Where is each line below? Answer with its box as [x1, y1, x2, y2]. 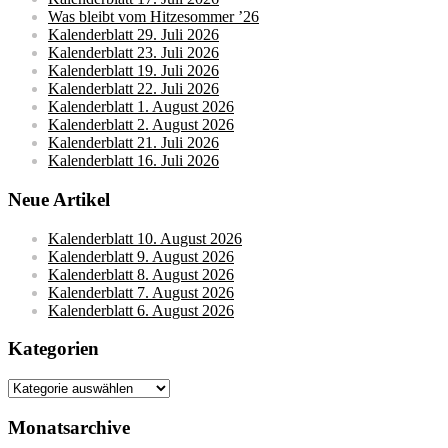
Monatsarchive [8, 416, 130, 438]
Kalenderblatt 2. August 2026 [48, 116, 234, 134]
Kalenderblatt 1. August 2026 [48, 98, 234, 116]
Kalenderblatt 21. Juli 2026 [48, 134, 219, 152]
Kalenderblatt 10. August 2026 [48, 229, 242, 247]
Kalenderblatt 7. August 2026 [48, 283, 234, 301]
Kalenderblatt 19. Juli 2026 [48, 62, 219, 80]
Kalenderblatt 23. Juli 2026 [48, 44, 219, 62]
